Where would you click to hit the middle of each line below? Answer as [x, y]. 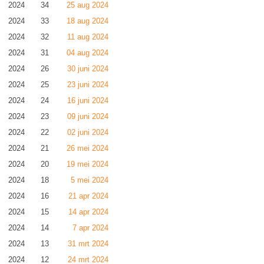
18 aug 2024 [88, 21]
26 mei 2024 [88, 148]
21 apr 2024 [88, 196]
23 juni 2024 [88, 85]
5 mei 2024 [90, 180]
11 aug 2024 [88, 37]
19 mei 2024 [88, 164]
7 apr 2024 [90, 228]
